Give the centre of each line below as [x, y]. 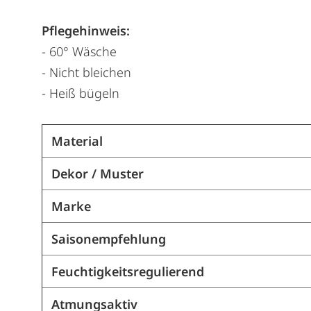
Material [77, 141]
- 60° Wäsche [79, 52]
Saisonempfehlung [108, 239]
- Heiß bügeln [81, 93]
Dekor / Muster [97, 174]
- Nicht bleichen [86, 73]
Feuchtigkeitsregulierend [127, 272]
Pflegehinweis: [86, 31]
